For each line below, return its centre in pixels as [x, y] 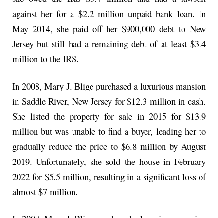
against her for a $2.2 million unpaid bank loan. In [109, 14]
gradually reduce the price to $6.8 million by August [109, 146]
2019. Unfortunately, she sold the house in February [109, 161]
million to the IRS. [45, 59]
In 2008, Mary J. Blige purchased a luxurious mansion [109, 86]
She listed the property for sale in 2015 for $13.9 [109, 116]
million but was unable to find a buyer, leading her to [109, 131]
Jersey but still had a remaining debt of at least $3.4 [109, 44]
